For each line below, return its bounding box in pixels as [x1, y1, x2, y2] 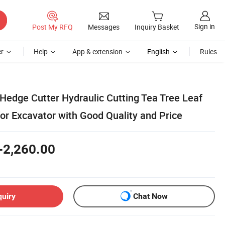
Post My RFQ [32, 22, 73, 32]
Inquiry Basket [135, 22, 179, 32]
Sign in [194, 22, 215, 32]
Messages [88, 22, 120, 32]
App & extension [72, 47, 123, 56]
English [147, 47, 170, 56]
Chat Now [133, 191, 168, 201]
